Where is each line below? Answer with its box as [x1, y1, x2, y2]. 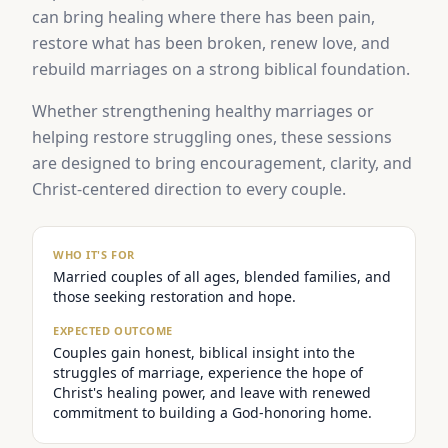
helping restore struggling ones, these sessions [32, 126, 392, 148]
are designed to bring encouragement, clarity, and [32, 152, 412, 174]
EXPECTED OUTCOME [53, 323, 173, 338]
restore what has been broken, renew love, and [32, 32, 390, 54]
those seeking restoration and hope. [53, 287, 296, 306]
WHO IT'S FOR [53, 247, 135, 262]
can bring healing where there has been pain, [32, 6, 375, 28]
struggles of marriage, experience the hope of [53, 363, 363, 382]
